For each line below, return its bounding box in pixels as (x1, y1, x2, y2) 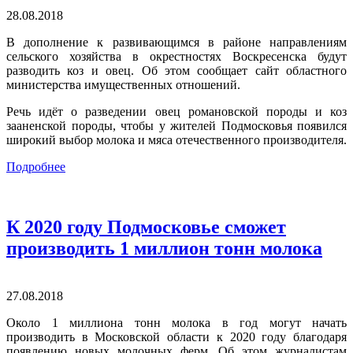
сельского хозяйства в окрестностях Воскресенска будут (6, 50, 347, 64)
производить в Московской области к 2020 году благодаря (6, 329, 347, 344)
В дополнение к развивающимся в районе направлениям (6, 35, 347, 50)
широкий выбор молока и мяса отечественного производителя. (6, 133, 347, 147)
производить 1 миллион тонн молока (6, 237, 322, 258)
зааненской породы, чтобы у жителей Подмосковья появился (6, 119, 347, 133)
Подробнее (6, 160, 65, 174)
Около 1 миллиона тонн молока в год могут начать (6, 315, 347, 329)
